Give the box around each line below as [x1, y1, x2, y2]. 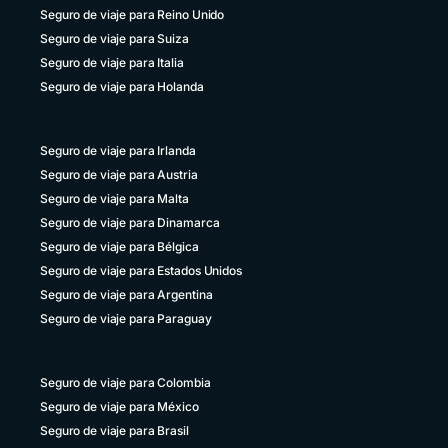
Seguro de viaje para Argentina [40, 287, 213, 302]
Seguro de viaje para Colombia [40, 375, 211, 390]
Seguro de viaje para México [40, 399, 199, 414]
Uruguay [57, 37, 116, 55]
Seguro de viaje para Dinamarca [40, 215, 220, 230]
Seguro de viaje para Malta [40, 191, 189, 206]
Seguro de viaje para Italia [40, 55, 184, 70]
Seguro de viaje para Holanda [40, 79, 204, 94]
